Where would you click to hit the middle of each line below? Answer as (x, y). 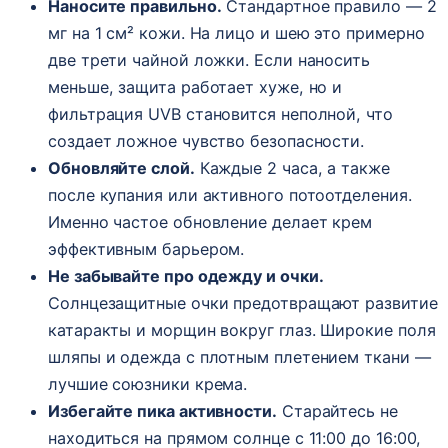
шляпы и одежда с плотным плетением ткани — (239, 357)
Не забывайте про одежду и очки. (186, 276)
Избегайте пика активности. (162, 411)
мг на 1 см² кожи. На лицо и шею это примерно (236, 33)
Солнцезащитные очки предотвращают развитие (243, 303)
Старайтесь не (337, 411)
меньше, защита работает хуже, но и (195, 87)
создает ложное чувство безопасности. (206, 141)
